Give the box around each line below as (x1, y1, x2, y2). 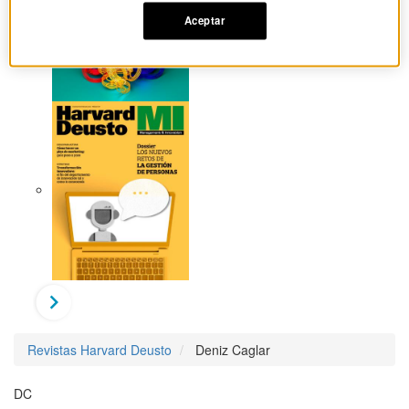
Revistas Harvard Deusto (27, 341, 172, 360)
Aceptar (184, 13, 225, 28)
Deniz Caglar (195, 341, 270, 360)
